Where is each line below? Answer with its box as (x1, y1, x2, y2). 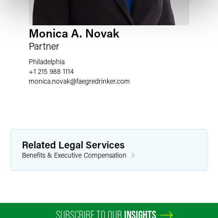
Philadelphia (29, 57, 65, 66)
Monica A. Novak (29, 25, 119, 40)
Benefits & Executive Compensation (22, 150, 127, 160)
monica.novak (29, 76, 70, 86)
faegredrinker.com (76, 76, 130, 86)
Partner (29, 39, 59, 52)
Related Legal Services (22, 138, 125, 151)
